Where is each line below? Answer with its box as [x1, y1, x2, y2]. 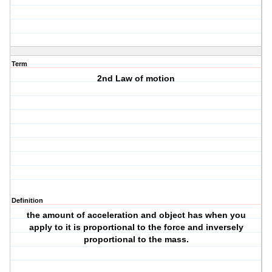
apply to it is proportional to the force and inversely [29, 222, 243, 233]
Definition [12, 197, 43, 205]
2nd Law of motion [97, 73, 175, 84]
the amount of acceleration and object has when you [26, 210, 246, 220]
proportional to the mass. [83, 234, 189, 245]
